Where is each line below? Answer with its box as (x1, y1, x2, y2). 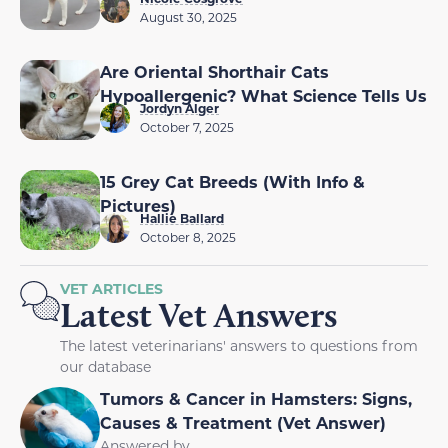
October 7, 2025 (140, 118, 234, 135)
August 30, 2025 (140, 8, 237, 25)
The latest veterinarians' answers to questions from (60, 335, 418, 355)
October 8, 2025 (140, 228, 236, 245)
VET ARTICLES (60, 278, 163, 298)
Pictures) (100, 194, 176, 216)
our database (60, 356, 151, 376)
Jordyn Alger (140, 99, 219, 116)
